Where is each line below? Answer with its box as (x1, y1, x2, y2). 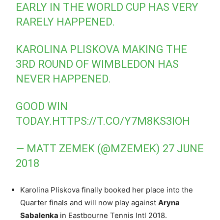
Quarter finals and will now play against (20, 197, 158, 207)
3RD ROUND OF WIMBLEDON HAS (16, 57, 179, 70)
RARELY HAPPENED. (16, 15, 115, 28)
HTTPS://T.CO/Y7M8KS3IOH (52, 114, 191, 127)
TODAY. (16, 114, 53, 127)
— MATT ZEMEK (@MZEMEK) (16, 142, 163, 155)
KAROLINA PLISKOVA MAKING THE (16, 43, 188, 55)
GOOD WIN (16, 100, 68, 112)
